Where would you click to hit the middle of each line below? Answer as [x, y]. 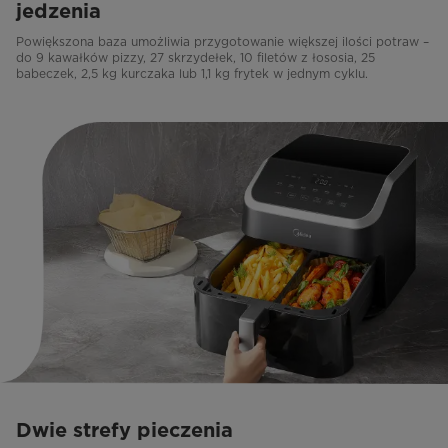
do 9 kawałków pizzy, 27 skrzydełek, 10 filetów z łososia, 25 [195, 57]
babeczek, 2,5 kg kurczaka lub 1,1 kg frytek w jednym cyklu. [192, 73]
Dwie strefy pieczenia [124, 430]
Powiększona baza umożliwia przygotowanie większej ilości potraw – [222, 41]
